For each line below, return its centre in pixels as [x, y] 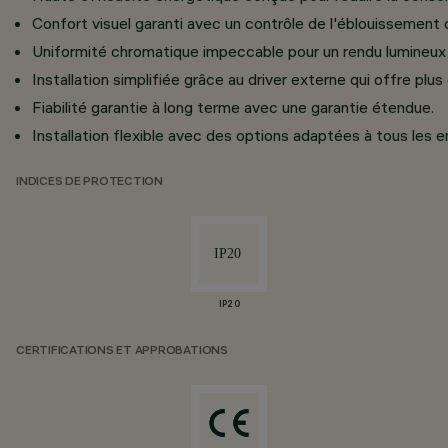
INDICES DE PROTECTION [89, 182]
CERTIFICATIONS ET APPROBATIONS [122, 351]
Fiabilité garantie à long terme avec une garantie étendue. [233, 107]
